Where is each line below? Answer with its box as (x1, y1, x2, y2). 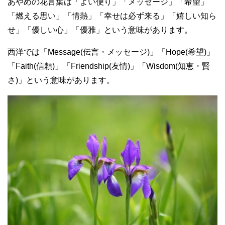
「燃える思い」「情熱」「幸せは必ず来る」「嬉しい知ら (8, 12, 216, 21)
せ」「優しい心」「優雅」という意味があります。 (8, 26, 192, 35)
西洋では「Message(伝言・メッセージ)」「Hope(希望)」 (8, 48, 214, 57)
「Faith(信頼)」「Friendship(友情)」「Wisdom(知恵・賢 (8, 62, 210, 71)
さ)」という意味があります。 (8, 76, 115, 85)
